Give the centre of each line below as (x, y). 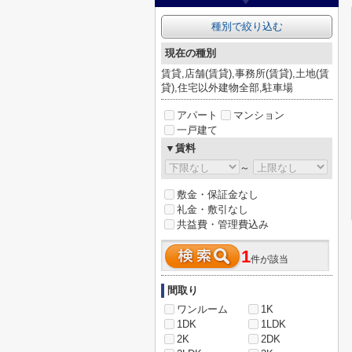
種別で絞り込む (247, 26)
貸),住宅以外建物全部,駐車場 (227, 88)
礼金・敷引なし (213, 209)
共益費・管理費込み (223, 224)
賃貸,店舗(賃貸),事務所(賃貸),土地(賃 (245, 73)
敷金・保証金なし (218, 194)
